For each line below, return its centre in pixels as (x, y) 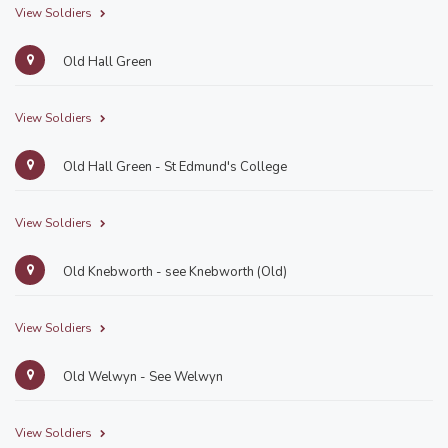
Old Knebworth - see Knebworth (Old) (173, 272)
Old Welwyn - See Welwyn (141, 377)
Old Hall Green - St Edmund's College (173, 167)
